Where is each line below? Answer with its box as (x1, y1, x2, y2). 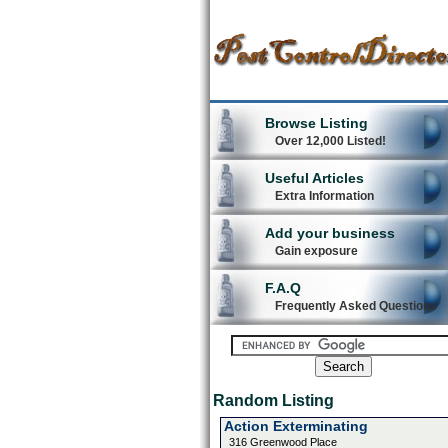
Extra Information (274, 189, 374, 203)
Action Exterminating (223, 418, 368, 434)
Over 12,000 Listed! (274, 134, 386, 148)
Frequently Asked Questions (274, 299, 437, 313)
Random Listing (212, 392, 334, 409)
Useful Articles (264, 170, 364, 186)
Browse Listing (264, 115, 368, 131)
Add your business (264, 225, 395, 241)
